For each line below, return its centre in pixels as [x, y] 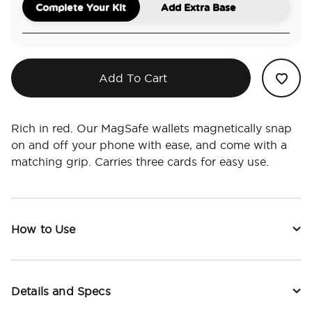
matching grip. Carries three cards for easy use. [140, 162]
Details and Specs [61, 291]
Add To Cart [133, 78]
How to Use [44, 229]
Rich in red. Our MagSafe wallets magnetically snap [151, 128]
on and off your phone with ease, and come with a [149, 145]
